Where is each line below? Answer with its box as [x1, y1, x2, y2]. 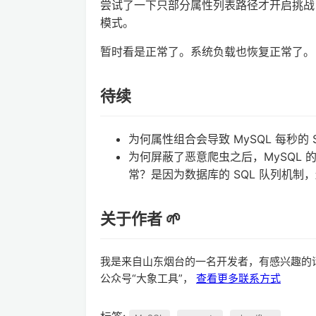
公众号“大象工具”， [100, 271, 196, 285]
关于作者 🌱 [100, 209, 181, 228]
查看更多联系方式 [196, 271, 281, 285]
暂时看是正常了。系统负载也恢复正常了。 [100, 44, 315, 59]
